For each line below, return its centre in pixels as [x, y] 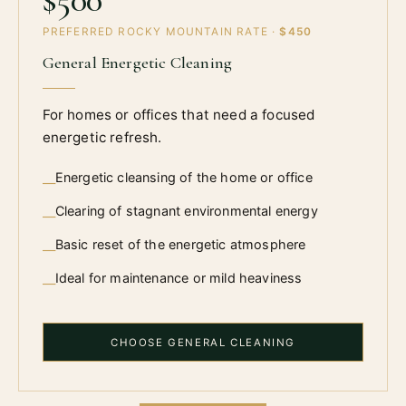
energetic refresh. [102, 138]
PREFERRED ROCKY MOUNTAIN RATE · [161, 32]
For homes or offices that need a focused [179, 115]
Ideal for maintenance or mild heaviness [179, 278]
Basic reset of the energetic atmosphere [180, 245]
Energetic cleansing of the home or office [184, 178]
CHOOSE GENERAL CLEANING [203, 342]
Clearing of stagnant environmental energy [186, 211]
